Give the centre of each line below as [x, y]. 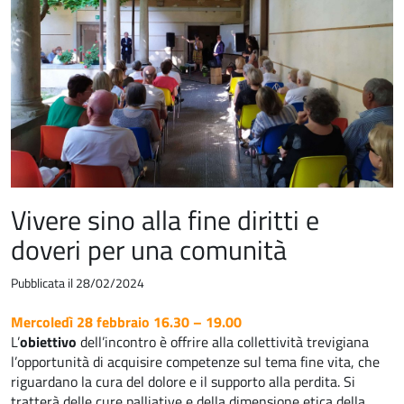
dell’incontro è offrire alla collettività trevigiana [225, 342]
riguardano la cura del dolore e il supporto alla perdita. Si [183, 382]
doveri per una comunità [149, 250]
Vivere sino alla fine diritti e [165, 220]
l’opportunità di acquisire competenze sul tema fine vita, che [195, 362]
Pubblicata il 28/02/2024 [78, 284]
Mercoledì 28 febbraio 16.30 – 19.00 [126, 322]
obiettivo [50, 342]
